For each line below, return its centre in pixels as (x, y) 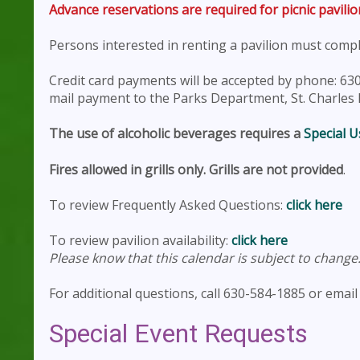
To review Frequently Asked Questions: (168, 205)
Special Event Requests (178, 333)
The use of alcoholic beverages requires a (176, 134)
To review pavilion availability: (140, 240)
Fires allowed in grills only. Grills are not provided (196, 169)
